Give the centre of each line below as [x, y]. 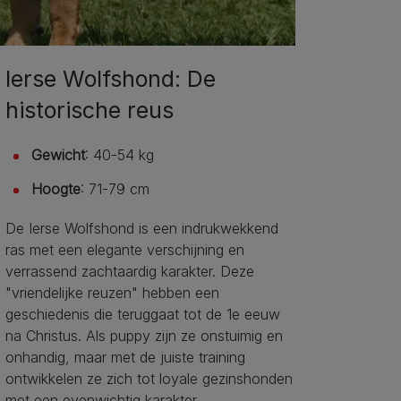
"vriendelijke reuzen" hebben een [112, 293]
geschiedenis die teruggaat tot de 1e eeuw [142, 315]
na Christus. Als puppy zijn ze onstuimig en [144, 336]
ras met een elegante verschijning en [124, 250]
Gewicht [58, 155]
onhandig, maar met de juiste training [125, 358]
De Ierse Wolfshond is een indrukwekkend [141, 229]
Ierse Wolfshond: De [110, 79]
